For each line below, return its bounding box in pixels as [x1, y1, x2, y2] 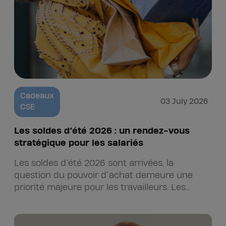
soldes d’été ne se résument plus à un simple [14, 195, 205, 204]
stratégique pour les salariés [14, 139, 146, 147]
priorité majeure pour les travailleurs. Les [14, 183, 186, 192]
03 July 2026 [160, 98, 208, 105]
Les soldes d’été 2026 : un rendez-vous [14, 127, 190, 135]
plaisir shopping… [14, 207, 85, 216]
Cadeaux [20, 92, 54, 100]
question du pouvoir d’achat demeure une [14, 171, 193, 180]
